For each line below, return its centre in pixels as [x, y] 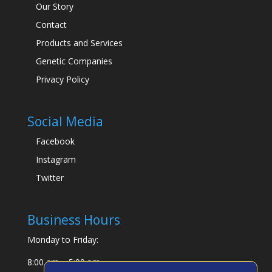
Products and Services [79, 42]
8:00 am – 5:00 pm [63, 262]
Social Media [65, 121]
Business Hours [73, 220]
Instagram [56, 159]
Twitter [49, 177]
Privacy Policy [62, 79]
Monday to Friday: [63, 240]
